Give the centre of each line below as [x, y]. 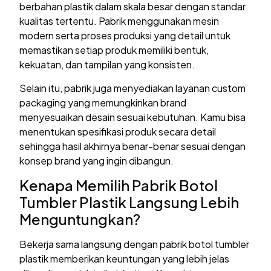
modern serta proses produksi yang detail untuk [125, 36]
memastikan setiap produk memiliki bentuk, [114, 50]
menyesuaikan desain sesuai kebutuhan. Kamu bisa [133, 117]
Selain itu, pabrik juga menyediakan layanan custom [133, 88]
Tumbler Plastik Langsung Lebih [129, 202]
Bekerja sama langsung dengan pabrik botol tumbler [135, 244]
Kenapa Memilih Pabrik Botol [119, 185]
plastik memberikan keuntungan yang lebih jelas [125, 259]
